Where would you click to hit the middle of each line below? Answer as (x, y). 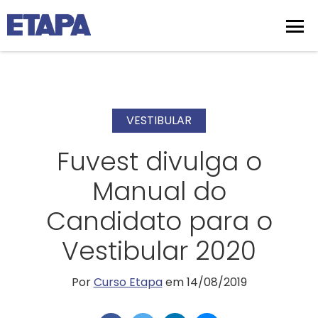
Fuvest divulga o (159, 161)
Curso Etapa (128, 282)
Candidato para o (159, 221)
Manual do (159, 191)
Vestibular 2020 (159, 251)
